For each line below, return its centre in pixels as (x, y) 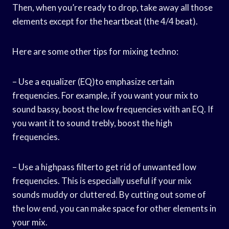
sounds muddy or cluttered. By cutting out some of (109, 194)
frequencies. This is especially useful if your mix (102, 180)
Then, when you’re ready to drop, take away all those (112, 7)
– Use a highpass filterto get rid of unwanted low (104, 167)
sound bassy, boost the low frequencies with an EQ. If (113, 109)
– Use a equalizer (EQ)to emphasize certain (93, 81)
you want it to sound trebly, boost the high (92, 123)
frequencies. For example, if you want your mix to (105, 95)
